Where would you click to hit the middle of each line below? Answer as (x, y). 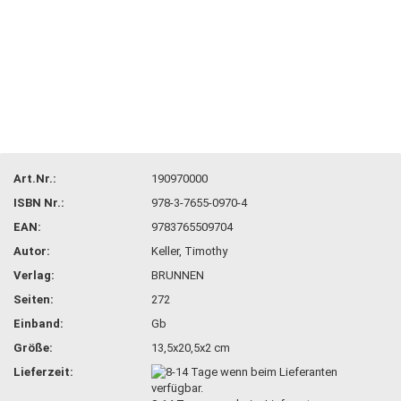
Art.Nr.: (35, 178)
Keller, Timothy (190, 251)
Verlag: (34, 275)
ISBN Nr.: (39, 202)
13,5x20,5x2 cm (191, 347)
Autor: (32, 251)
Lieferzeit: (43, 371)
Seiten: (34, 299)
